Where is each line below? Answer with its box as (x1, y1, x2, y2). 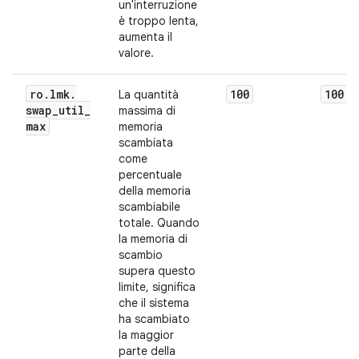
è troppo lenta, (119, 14, 199, 28)
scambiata (119, 135, 173, 150)
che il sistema (119, 296, 189, 310)
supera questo (119, 264, 196, 278)
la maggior (119, 328, 174, 342)
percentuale (119, 167, 182, 182)
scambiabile (119, 200, 180, 214)
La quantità (119, 87, 179, 102)
